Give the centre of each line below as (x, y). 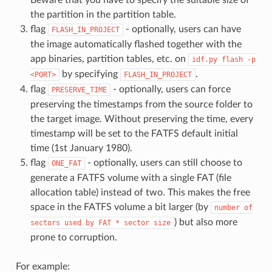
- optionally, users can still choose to (163, 162)
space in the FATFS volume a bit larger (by (120, 207)
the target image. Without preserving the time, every (141, 119)
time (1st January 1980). (81, 148)
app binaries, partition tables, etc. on (109, 59)
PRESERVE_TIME (79, 90)
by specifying (90, 74)
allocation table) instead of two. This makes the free (140, 192)
